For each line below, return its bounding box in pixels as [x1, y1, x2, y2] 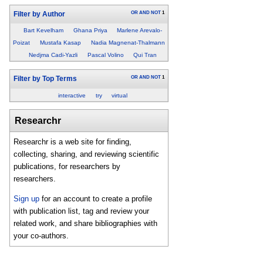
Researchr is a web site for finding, [14, 137, 132, 147]
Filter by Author [13, 10, 65, 18]
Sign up [14, 194, 40, 204]
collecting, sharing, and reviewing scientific [14, 150, 160, 159]
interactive [58, 92, 86, 99]
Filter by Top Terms [13, 75, 77, 82]
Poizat [13, 39, 31, 46]
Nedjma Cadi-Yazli [28, 52, 77, 59]
